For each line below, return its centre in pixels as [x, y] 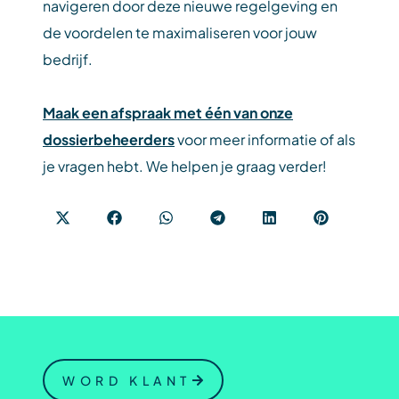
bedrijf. [69, 59]
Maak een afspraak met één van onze [168, 113]
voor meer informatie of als [265, 139]
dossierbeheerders [109, 139]
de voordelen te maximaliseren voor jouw [180, 33]
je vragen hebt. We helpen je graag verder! [185, 166]
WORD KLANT [127, 380]
